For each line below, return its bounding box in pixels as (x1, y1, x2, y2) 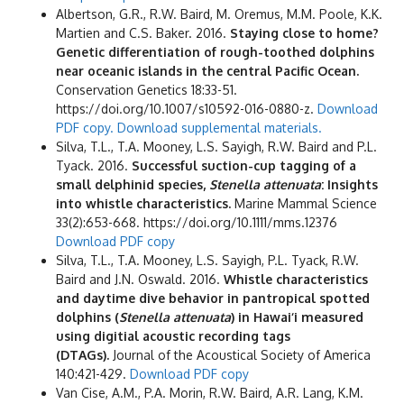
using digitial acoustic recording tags (56, 327, 290, 344)
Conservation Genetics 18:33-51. (56, 81, 237, 97)
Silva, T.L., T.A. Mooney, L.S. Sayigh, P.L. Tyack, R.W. (56, 252, 359, 268)
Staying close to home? (230, 24, 379, 41)
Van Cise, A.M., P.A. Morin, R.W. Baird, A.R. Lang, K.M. (56, 384, 363, 400)
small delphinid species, (56, 176, 209, 192)
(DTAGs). (56, 346, 109, 363)
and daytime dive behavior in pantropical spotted (56, 289, 370, 306)
